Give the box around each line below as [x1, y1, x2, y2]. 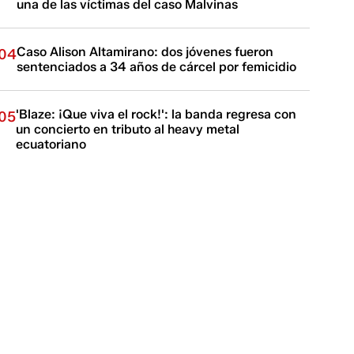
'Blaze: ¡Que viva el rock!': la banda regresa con [16, 107, 297, 122]
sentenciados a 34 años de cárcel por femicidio [17, 59, 297, 74]
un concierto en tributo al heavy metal [16, 122, 240, 137]
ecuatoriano [16, 137, 87, 152]
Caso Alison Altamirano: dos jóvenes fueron [17, 44, 274, 59]
